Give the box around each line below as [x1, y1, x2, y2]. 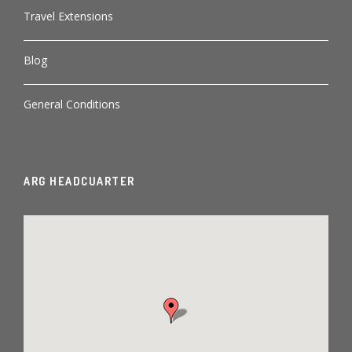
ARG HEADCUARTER [24, 174, 135, 188]
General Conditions [24, 96, 120, 112]
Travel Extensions [24, 8, 113, 24]
